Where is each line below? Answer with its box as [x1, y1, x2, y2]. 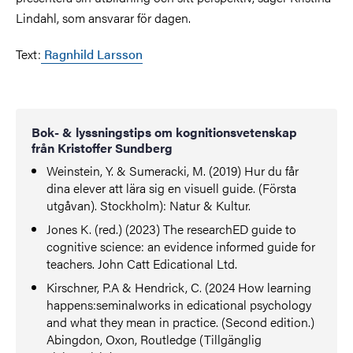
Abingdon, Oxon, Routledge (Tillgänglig [46, 329, 262, 348]
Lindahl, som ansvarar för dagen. [16, 8, 191, 27]
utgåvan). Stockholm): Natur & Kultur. [46, 195, 251, 214]
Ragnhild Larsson [41, 44, 143, 63]
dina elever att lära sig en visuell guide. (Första [46, 178, 297, 197]
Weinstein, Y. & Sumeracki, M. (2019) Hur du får [46, 161, 299, 180]
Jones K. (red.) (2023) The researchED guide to [46, 219, 297, 238]
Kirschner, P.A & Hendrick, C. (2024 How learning [46, 277, 312, 296]
